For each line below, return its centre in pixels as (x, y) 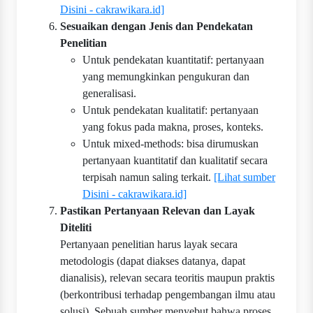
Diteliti (76, 228)
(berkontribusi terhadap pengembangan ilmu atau (168, 295)
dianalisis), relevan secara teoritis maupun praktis (167, 278)
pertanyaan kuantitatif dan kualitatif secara (175, 161)
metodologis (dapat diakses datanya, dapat (153, 261)
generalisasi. (109, 94)
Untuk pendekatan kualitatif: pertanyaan (170, 110)
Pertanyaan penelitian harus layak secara (149, 245)
